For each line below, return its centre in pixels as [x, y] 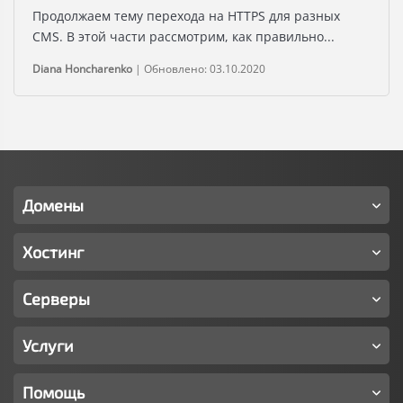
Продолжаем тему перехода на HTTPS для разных [186, 16]
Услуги [48, 346]
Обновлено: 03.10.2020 [205, 69]
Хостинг [53, 252]
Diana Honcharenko [82, 69]
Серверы [56, 299]
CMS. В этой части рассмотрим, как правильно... [184, 37]
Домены [53, 206]
